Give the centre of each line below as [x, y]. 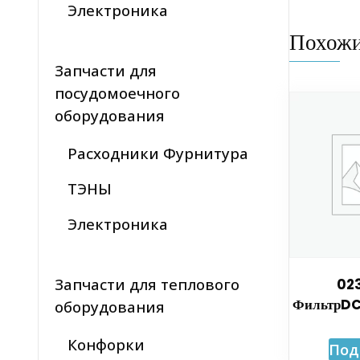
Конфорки [106, 345]
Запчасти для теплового [147, 284]
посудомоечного [117, 93]
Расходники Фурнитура [158, 153]
